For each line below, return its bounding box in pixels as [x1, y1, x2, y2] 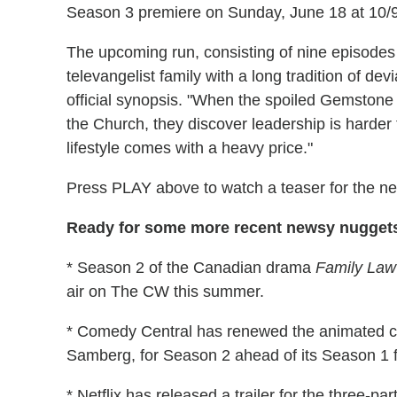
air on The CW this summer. [66, 283, 264, 301]
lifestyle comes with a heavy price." [66, 139, 313, 158]
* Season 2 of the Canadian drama [66, 259, 315, 277]
